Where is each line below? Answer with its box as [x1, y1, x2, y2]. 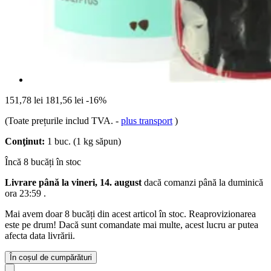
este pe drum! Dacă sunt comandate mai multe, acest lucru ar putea [5, 219, 258, 230]
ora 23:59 [5, 188, 41, 198]
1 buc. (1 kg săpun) [45, 135, 121, 146]
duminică [228, 177, 263, 188]
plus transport [121, 115, 172, 126]
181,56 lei [45, 94, 83, 105]
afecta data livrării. [5, 230, 75, 241]
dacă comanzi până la [142, 177, 228, 188]
